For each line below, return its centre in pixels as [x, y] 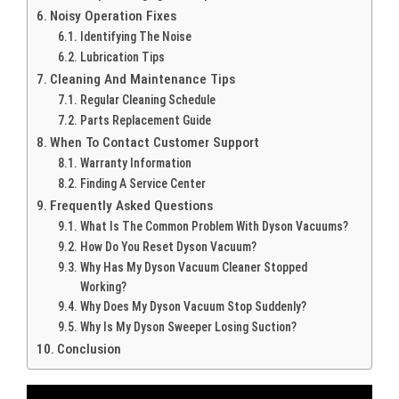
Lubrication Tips [122, 57]
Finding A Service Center [142, 183]
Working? [103, 286]
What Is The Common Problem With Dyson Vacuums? [214, 226]
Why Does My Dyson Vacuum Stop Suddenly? [193, 306]
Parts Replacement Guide [145, 120]
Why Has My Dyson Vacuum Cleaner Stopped [193, 267]
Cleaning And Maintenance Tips [143, 79]
